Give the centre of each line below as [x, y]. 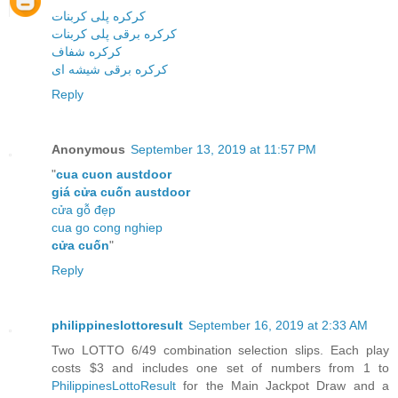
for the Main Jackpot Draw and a [283, 385]
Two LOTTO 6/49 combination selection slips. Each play [220, 350]
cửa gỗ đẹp [84, 209]
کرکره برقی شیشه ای [110, 69]
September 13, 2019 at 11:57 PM [223, 149]
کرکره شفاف [87, 51]
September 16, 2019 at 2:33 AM [278, 325]
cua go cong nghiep [107, 227]
